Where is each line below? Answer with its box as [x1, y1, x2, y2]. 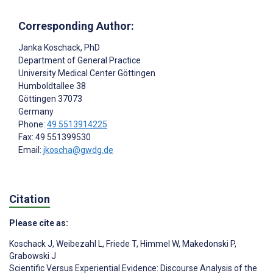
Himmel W [138, 239, 179, 249]
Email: [18, 144, 43, 155]
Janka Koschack [18, 42, 80, 52]
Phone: [18, 119, 47, 129]
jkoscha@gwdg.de [43, 144, 113, 155]
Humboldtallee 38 [18, 80, 86, 91]
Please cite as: [9, 218, 68, 229]
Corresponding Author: [18, 19, 134, 32]
